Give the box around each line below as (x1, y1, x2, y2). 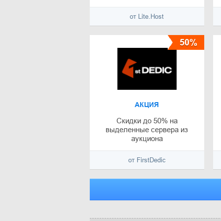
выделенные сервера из (106, 125, 188, 134)
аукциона (131, 134, 163, 143)
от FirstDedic (128, 156, 166, 164)
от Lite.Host (130, 13, 164, 21)
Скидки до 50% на (116, 116, 178, 125)
